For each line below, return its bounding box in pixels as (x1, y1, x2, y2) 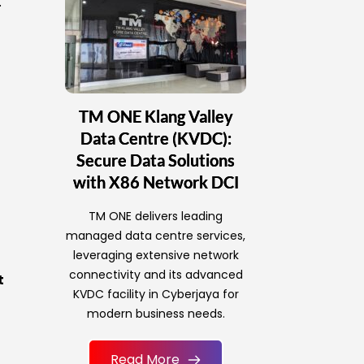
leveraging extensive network (72, 247, 239, 264)
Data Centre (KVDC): (80, 128, 232, 149)
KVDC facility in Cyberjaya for (72, 286, 239, 303)
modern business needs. (86, 305, 225, 323)
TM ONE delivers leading (89, 208, 223, 225)
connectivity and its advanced (68, 266, 243, 284)
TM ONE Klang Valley (78, 106, 233, 127)
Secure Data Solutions (76, 150, 236, 171)
